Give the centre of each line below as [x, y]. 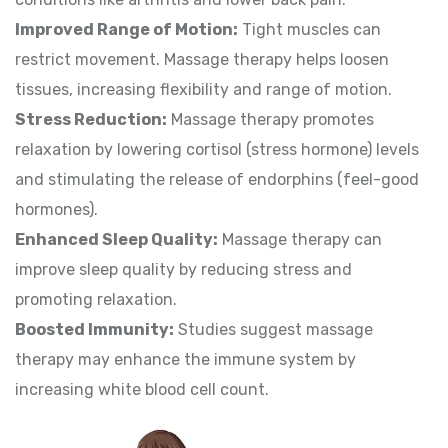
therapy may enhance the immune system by [185, 360]
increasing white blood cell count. [142, 390]
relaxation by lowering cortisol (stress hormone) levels [217, 150]
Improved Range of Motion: [126, 30]
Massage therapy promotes [270, 120]
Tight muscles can [309, 30]
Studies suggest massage [273, 330]
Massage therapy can [300, 240]
